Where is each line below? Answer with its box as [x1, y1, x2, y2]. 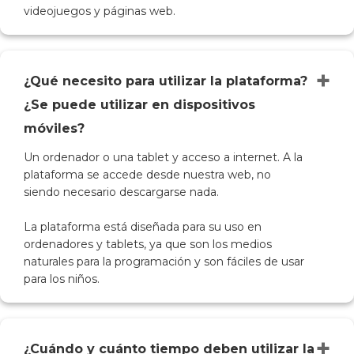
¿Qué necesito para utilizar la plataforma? [24, 73, 307, 89]
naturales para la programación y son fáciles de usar [24, 254, 304, 269]
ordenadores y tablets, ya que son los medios [24, 237, 272, 252]
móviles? [24, 121, 85, 137]
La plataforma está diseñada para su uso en [24, 220, 262, 235]
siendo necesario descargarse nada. [24, 185, 219, 200]
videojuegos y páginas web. [24, 4, 175, 19]
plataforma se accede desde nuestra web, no [24, 168, 271, 183]
